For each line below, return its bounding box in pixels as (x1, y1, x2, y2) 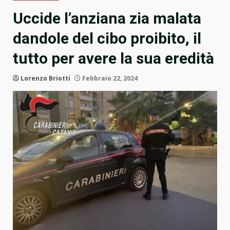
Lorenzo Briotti (21, 74, 70, 83)
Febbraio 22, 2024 (81, 74, 138, 83)
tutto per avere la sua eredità (13, 49, 214, 68)
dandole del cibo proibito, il (13, 29, 201, 48)
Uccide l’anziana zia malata (13, 9, 201, 28)
